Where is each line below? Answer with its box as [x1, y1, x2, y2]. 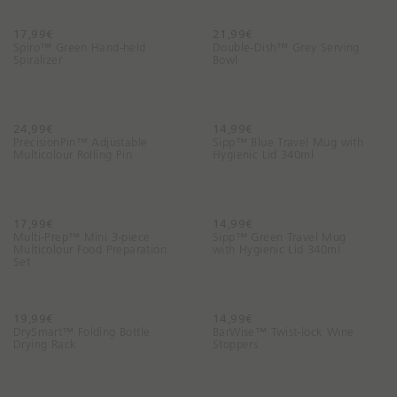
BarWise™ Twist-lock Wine [213, 325, 354, 339]
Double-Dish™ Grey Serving [213, 41, 360, 54]
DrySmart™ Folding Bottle [13, 325, 151, 339]
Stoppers [213, 338, 259, 351]
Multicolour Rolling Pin [13, 148, 132, 161]
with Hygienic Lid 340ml [213, 243, 340, 256]
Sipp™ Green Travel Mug [213, 230, 346, 244]
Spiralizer [13, 53, 62, 66]
